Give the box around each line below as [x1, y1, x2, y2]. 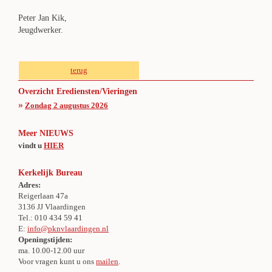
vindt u [18, 141, 44, 150]
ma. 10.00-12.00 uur [18, 246, 84, 255]
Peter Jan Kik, [18, 13, 67, 22]
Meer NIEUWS [18, 129, 73, 138]
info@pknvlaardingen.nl [27, 224, 109, 233]
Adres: [18, 180, 41, 189]
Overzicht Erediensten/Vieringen [18, 87, 137, 96]
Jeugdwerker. [18, 25, 63, 35]
